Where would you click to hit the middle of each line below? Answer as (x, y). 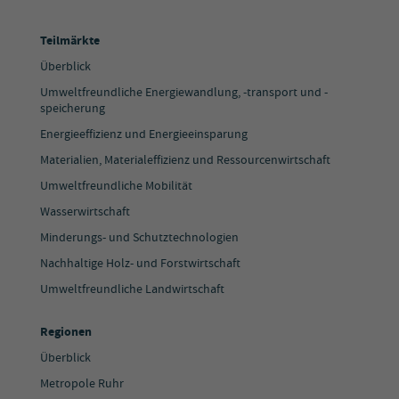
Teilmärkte (70, 41)
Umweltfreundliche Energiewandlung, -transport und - (184, 92)
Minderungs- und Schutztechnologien (139, 237)
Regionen (66, 332)
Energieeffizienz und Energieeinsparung (144, 134)
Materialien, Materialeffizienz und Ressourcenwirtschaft (185, 160)
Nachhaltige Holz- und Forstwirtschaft (140, 263)
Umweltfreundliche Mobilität (116, 186)
